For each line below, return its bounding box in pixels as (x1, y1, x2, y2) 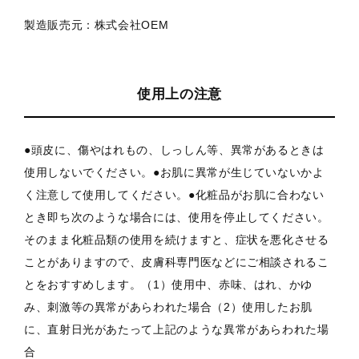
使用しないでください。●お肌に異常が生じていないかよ (24, 166, 325, 179)
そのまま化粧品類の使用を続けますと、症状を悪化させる (24, 233, 329, 247)
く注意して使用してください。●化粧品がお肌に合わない (24, 188, 325, 202)
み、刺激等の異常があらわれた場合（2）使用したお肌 (24, 301, 313, 314)
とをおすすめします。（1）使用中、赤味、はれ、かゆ (24, 278, 313, 292)
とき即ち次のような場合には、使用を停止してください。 (24, 211, 329, 224)
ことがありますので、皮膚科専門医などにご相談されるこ (24, 256, 329, 269)
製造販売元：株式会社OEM (24, 18, 169, 32)
